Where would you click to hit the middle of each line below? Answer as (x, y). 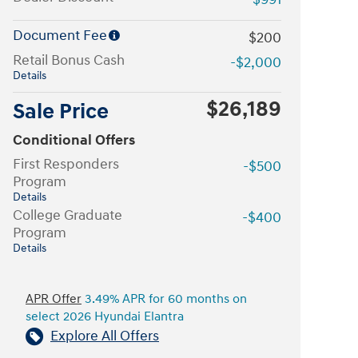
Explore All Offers (105, 336)
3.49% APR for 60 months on (164, 299)
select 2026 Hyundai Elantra (105, 317)
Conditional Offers (74, 140)
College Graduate (68, 215)
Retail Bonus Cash (69, 60)
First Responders (66, 164)
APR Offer (54, 299)
